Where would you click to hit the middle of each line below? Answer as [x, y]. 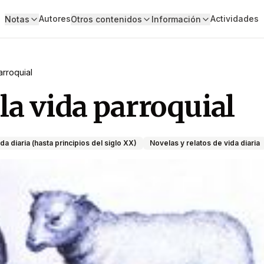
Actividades [234, 19]
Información [176, 19]
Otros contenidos [106, 19]
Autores [55, 19]
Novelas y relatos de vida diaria [205, 143]
